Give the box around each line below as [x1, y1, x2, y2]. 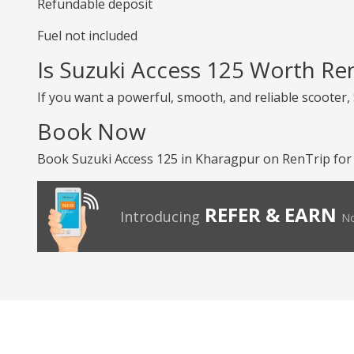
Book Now [37, 116, 146, 146]
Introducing [120, 207, 200, 226]
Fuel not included [37, 27, 137, 44]
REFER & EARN [205, 201, 337, 228]
